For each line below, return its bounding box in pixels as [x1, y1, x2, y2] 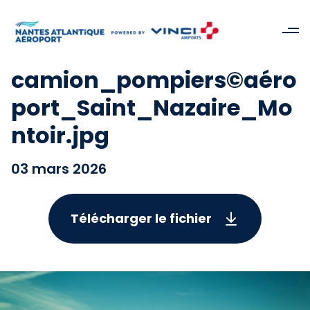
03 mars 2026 [11, 159, 107, 179]
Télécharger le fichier [71, 210, 212, 227]
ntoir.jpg [11, 120, 109, 151]
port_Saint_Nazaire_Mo [11, 92, 293, 123]
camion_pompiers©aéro [11, 64, 297, 95]
